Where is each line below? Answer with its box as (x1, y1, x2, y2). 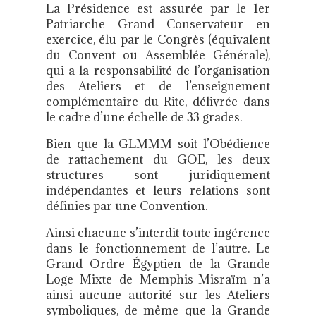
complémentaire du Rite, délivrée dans (45, 94, 271, 110)
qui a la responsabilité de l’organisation (45, 63, 271, 79)
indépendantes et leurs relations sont (45, 183, 271, 199)
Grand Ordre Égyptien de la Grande (45, 256, 271, 272)
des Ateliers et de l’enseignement (45, 78, 271, 95)
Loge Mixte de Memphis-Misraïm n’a (45, 272, 271, 288)
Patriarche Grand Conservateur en (45, 16, 271, 32)
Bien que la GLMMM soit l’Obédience (45, 136, 271, 152)
